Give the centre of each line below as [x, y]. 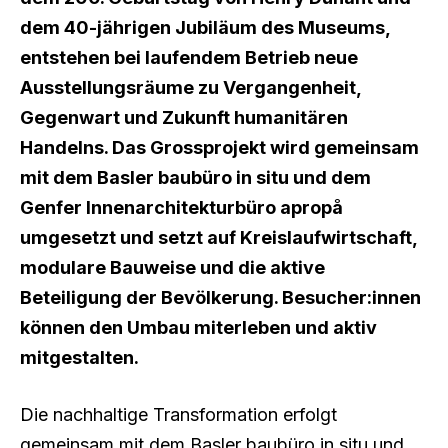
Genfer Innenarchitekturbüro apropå [181, 207]
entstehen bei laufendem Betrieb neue [189, 57]
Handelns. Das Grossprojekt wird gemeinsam [219, 147]
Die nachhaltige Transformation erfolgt [178, 415]
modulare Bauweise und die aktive [172, 267]
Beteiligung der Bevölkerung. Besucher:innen [220, 297]
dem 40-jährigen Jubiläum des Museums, [205, 27]
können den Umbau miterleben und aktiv [198, 327]
